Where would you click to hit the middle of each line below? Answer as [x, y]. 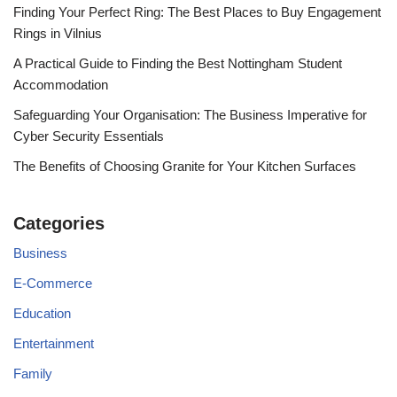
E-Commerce [53, 283]
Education [42, 313]
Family [33, 374]
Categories [59, 223]
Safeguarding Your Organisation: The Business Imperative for [190, 115]
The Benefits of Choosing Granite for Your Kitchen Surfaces [185, 166]
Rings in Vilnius [58, 33]
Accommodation [61, 85]
